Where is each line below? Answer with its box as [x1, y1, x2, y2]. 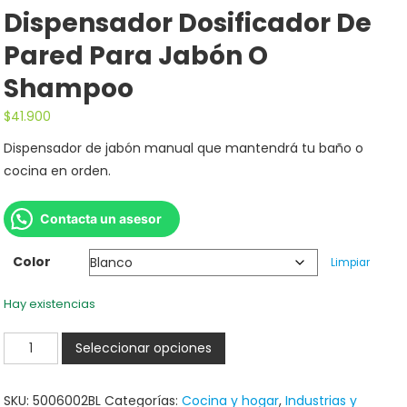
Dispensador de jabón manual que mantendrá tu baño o [4, 138, 364, 157]
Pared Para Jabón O [4, 37, 269, 74]
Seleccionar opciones [75, 338, 213, 357]
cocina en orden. [4, 161, 112, 180]
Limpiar [330, 254, 370, 270]
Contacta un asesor [40, 210, 163, 226]
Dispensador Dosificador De [4, 5, 372, 41]
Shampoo [4, 70, 134, 106]
